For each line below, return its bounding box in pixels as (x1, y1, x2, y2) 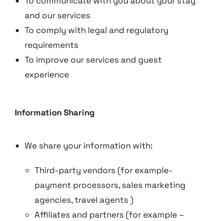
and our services (25, 10, 90, 21)
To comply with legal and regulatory (25, 25, 168, 36)
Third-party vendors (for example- (35, 165, 173, 176)
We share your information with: (25, 140, 152, 151)
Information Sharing (15, 107, 95, 118)
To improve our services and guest (25, 54, 162, 65)
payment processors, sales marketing (35, 180, 185, 190)
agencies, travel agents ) (35, 194, 133, 205)
